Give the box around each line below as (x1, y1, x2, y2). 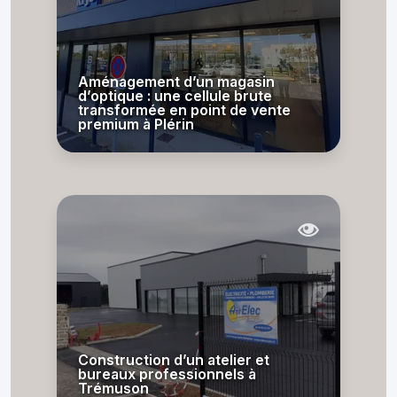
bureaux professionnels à (78, 365, 256, 383)
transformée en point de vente (78, 101, 291, 119)
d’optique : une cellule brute (78, 87, 272, 105)
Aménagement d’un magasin (78, 73, 275, 90)
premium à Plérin (78, 115, 194, 133)
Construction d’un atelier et (78, 351, 269, 369)
